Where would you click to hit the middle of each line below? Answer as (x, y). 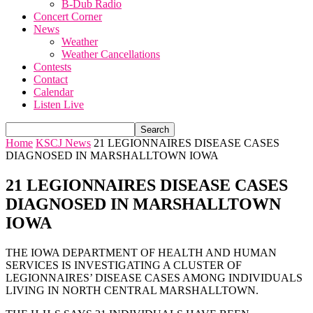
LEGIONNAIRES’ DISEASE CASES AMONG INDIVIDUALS (154, 277)
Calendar (53, 92)
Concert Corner (68, 16)
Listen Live (59, 104)
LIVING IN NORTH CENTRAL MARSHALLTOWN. (132, 290)
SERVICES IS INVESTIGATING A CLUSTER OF (124, 265)
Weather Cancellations (111, 54)
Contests (52, 67)
